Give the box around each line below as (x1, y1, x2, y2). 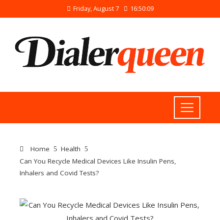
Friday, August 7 (73, 4, 119, 13)
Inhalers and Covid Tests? (20, 168, 99, 178)
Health (61, 144, 81, 154)
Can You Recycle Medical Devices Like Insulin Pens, (20, 157, 176, 166)
